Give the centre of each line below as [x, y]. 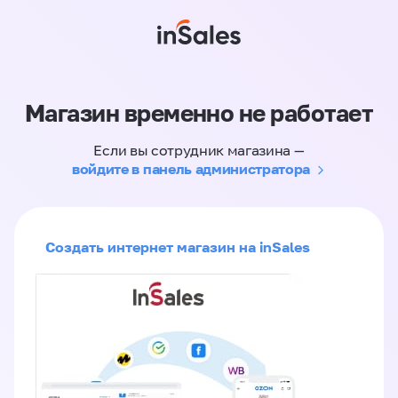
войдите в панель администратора [191, 169]
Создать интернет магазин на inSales [178, 247]
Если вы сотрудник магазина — [199, 150]
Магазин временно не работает [199, 113]
